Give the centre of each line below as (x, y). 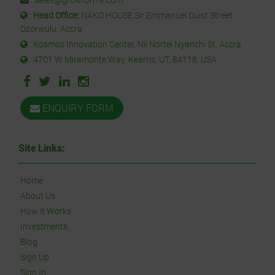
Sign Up (35, 257)
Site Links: (42, 148)
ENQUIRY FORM (77, 108)
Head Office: (57, 15)
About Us (38, 196)
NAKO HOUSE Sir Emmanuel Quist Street (157, 15)
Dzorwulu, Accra (51, 29)
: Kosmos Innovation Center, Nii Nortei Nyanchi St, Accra (134, 44)
